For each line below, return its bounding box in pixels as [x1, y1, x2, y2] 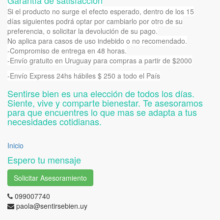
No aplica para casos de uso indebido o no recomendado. [7, 36, 187, 46]
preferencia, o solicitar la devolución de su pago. [7, 26, 158, 36]
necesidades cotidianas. [7, 115, 102, 128]
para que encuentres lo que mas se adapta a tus [7, 106, 197, 118]
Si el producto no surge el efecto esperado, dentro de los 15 [7, 6, 194, 16]
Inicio [7, 140, 24, 150]
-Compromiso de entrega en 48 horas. [7, 46, 127, 55]
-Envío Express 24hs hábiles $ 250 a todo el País [7, 71, 160, 81]
